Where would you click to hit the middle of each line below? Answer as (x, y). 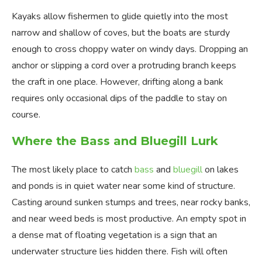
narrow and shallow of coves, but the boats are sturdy (121, 33)
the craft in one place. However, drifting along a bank (118, 82)
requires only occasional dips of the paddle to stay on (119, 99)
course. (26, 115)
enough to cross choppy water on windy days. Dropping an (130, 49)
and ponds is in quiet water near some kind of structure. (123, 186)
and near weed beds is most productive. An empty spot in (129, 219)
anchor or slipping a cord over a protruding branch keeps (124, 66)
